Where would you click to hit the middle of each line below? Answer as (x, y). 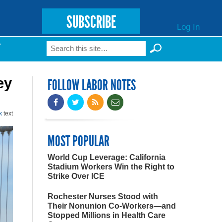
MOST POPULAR (79, 141)
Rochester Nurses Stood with (103, 196)
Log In (188, 27)
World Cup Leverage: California (107, 157)
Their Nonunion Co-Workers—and (112, 206)
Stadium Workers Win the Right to (111, 167)
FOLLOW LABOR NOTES (92, 85)
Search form (84, 51)
